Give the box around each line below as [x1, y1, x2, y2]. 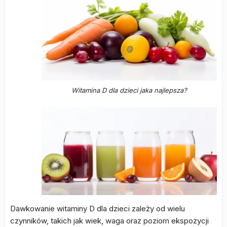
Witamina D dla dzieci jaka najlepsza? [71, 86, 187, 94]
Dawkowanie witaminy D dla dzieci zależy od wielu [10, 204, 185, 213]
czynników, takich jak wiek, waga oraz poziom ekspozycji [10, 216, 209, 225]
